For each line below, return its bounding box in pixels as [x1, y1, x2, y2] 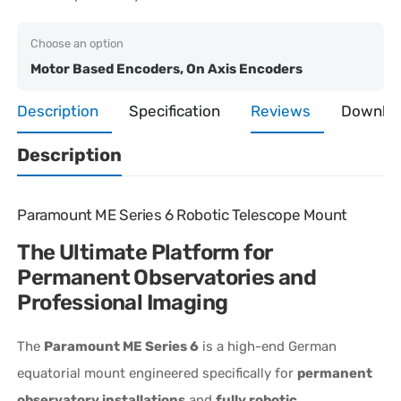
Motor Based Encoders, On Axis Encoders [30, 60, 303, 77]
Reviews [251, 101, 311, 120]
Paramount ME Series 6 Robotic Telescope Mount [17, 205, 347, 224]
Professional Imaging [17, 289, 228, 315]
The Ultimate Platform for [17, 239, 273, 265]
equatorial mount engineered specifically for [17, 364, 298, 381]
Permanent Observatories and [17, 264, 317, 290]
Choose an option [30, 36, 124, 50]
